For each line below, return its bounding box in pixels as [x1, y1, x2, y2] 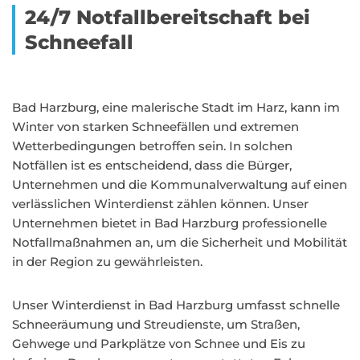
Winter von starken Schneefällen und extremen [12, 119, 299, 134]
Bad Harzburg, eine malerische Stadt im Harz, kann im [12, 100, 340, 115]
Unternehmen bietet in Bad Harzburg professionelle [12, 215, 327, 231]
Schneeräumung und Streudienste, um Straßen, [12, 317, 300, 332]
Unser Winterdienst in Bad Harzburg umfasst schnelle [12, 297, 340, 313]
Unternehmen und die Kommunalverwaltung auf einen [12, 177, 347, 192]
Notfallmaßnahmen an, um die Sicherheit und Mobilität [12, 235, 347, 250]
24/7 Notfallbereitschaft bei [25, 6, 310, 29]
